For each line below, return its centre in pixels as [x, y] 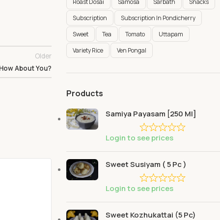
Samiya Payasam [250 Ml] [151, 114]
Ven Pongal [131, 51]
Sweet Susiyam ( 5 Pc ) [146, 164]
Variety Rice [88, 51]
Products [84, 94]
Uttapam [171, 34]
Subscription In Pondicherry [158, 18]
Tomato [135, 34]
